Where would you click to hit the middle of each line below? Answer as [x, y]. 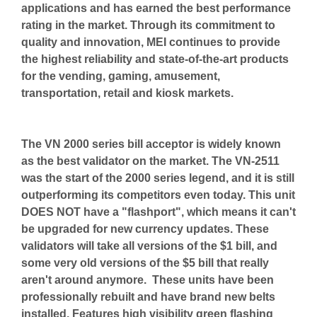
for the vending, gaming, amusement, [121, 76]
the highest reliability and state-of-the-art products [155, 59]
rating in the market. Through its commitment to [148, 25]
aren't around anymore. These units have [134, 279]
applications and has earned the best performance [156, 8]
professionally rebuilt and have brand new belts [148, 296]
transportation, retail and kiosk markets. [127, 93]
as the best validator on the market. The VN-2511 [150, 161]
